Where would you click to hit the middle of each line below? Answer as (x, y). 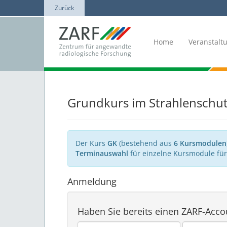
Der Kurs (91, 143)
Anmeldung (92, 182)
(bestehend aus (145, 143)
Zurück (64, 8)
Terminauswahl (102, 154)
